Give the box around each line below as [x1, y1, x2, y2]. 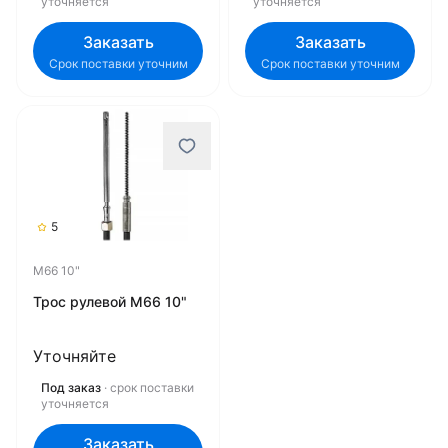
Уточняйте [33, 346, 116, 366]
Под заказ [41, 380, 101, 395]
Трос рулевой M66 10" [33, 293, 187, 310]
